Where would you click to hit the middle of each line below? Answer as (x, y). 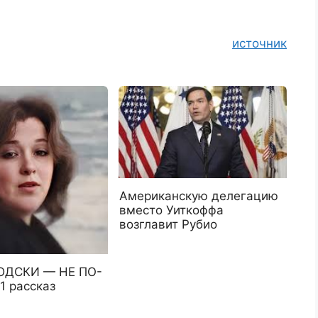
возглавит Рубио (169, 224)
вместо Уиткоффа (172, 210)
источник (259, 43)
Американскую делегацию (199, 196)
